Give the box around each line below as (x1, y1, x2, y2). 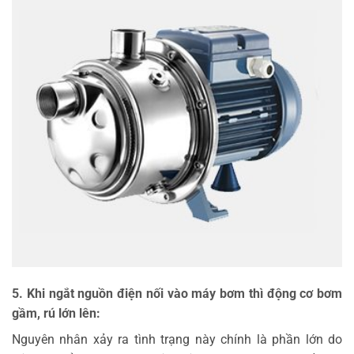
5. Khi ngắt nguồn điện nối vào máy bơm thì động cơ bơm (12, 286, 342, 302)
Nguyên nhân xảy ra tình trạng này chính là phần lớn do (12, 332, 342, 348)
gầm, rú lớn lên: (12, 306, 100, 322)
